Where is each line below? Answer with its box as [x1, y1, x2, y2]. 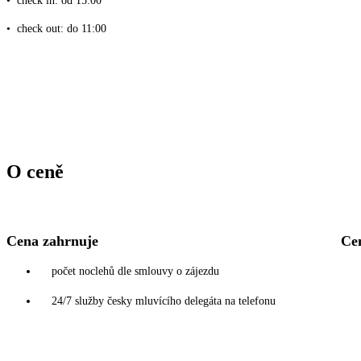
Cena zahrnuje [6, 233, 98, 250]
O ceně [6, 161, 64, 183]
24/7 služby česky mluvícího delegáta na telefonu [52, 295, 276, 308]
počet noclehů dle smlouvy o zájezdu [52, 265, 219, 278]
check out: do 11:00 [17, 23, 106, 35]
